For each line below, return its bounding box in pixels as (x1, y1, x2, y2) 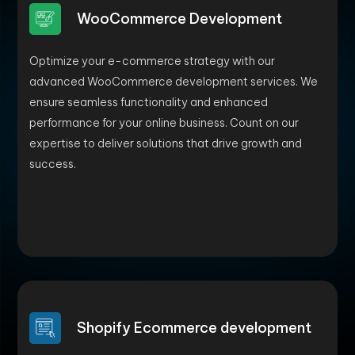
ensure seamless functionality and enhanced (29, 95, 268, 109)
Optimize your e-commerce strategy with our (29, 54, 275, 68)
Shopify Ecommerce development (77, 319, 311, 337)
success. (29, 157, 76, 171)
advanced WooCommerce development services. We (29, 74, 318, 89)
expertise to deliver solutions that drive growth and (29, 136, 302, 151)
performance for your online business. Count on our (29, 116, 299, 130)
